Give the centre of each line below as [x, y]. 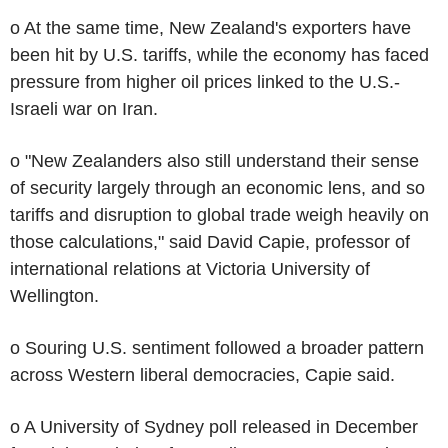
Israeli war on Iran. [84, 108]
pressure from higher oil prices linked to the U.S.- [205, 81]
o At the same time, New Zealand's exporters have [210, 27]
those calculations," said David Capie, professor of [210, 241]
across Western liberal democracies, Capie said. [202, 374]
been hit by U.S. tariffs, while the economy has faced [219, 54]
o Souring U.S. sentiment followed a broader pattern [217, 347]
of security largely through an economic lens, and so [217, 187]
